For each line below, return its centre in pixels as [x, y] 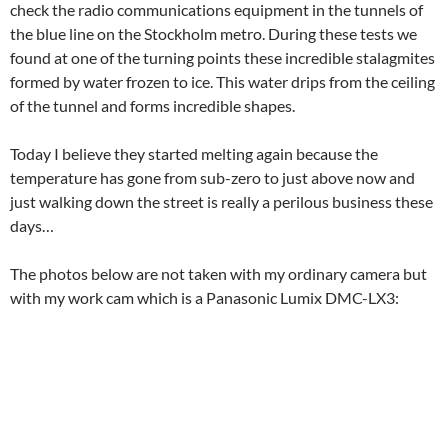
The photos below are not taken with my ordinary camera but [218, 274]
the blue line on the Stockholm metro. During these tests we [213, 34]
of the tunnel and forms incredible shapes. [152, 106]
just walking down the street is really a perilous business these [221, 202]
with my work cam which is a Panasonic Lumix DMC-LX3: [204, 298]
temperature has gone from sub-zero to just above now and [212, 178]
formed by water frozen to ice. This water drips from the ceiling [222, 82]
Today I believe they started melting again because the [194, 154]
